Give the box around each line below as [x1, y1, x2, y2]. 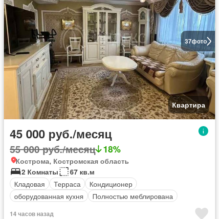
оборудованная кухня [14, 191, 84, 201]
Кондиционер [89, 178, 132, 189]
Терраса [54, 178, 81, 189]
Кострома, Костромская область [16, 156, 129, 166]
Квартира [172, 100, 205, 110]
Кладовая [14, 178, 45, 189]
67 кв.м [70, 167, 94, 177]
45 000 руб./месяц [10, 125, 112, 142]
